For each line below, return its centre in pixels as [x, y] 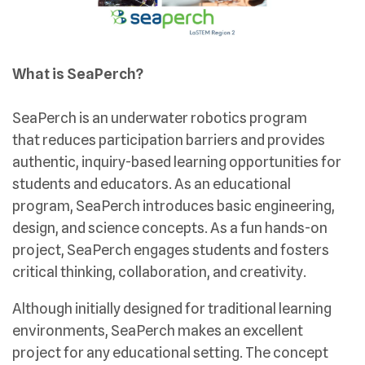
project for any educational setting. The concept [170, 352]
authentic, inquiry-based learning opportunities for [177, 162]
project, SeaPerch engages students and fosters [171, 250]
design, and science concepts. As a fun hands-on [170, 228]
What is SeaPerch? [78, 74]
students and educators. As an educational [152, 184]
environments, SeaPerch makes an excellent [158, 330]
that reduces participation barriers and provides [169, 140]
